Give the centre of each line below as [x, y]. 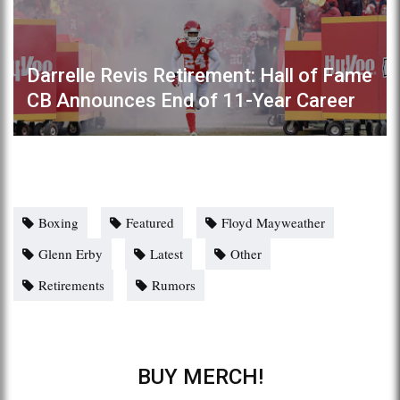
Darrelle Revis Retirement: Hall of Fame [200, 75]
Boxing [58, 222]
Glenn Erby [71, 253]
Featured [150, 222]
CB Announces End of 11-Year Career [191, 100]
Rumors [174, 284]
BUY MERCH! [200, 376]
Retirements [71, 284]
